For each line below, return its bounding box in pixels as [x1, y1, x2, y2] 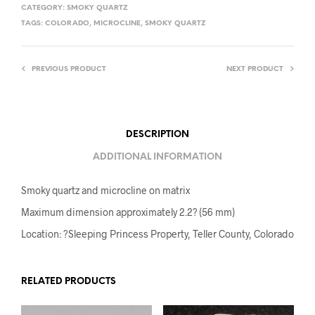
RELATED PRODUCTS [21, 276, 116, 286]
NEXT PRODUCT [226, 65, 283, 73]
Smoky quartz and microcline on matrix [21, 184, 190, 196]
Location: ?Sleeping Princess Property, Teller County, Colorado [21, 227, 294, 240]
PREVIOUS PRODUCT [32, 65, 106, 73]
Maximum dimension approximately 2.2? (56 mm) [21, 205, 235, 218]
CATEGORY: [21, 4, 67, 12]
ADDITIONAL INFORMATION [93, 153, 222, 162]
